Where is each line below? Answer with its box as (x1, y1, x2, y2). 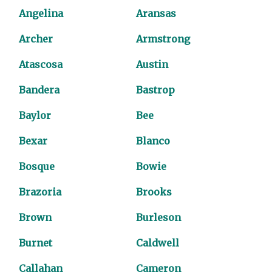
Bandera (19, 84, 60, 96)
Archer (19, 33, 53, 45)
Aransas (136, 7, 176, 19)
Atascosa (19, 58, 63, 70)
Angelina (19, 7, 64, 19)
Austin (136, 58, 168, 70)
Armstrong (136, 33, 190, 45)
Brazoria (19, 186, 62, 198)
